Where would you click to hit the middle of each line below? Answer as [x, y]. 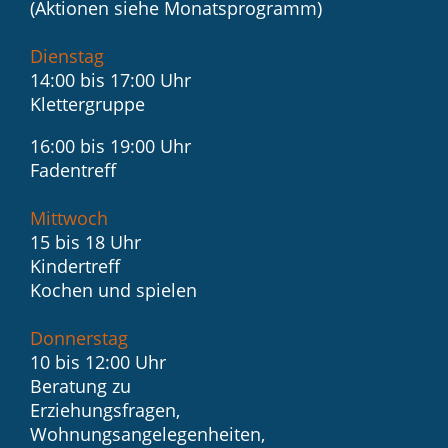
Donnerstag [79, 338]
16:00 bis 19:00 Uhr [110, 146]
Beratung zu [80, 386]
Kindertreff [75, 266]
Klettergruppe [87, 104]
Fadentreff [73, 170]
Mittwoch [69, 218]
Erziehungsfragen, [105, 410]
